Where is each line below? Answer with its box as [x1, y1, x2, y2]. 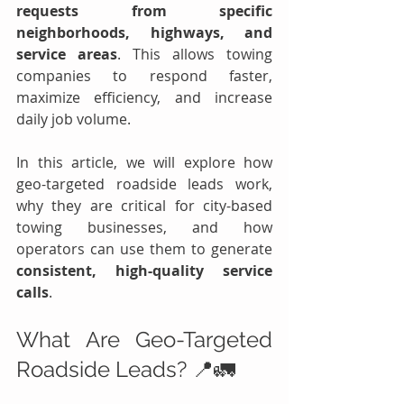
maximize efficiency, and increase [16, 87, 272, 108]
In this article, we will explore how [16, 152, 272, 173]
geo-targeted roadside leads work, [16, 174, 272, 195]
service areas [16, 44, 117, 65]
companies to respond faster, [16, 66, 272, 87]
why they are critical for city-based [16, 196, 272, 216]
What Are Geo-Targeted [16, 326, 272, 353]
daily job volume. [16, 109, 131, 130]
